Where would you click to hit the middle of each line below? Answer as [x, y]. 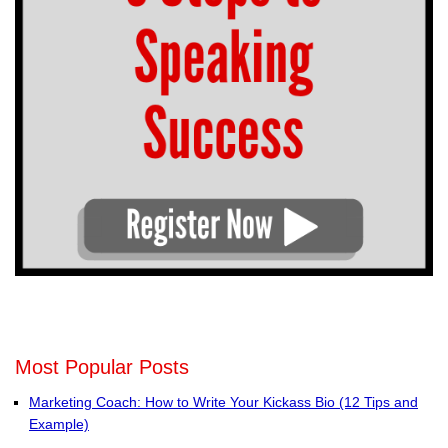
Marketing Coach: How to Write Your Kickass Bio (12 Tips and [223, 402]
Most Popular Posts [102, 367]
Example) [59, 424]
